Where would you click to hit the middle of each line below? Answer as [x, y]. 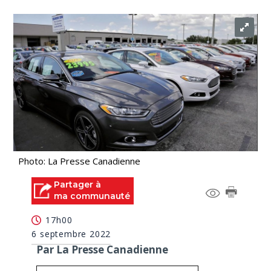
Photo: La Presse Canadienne [80, 161]
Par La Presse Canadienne [103, 249]
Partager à [78, 184]
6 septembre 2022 [71, 233]
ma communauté [92, 196]
